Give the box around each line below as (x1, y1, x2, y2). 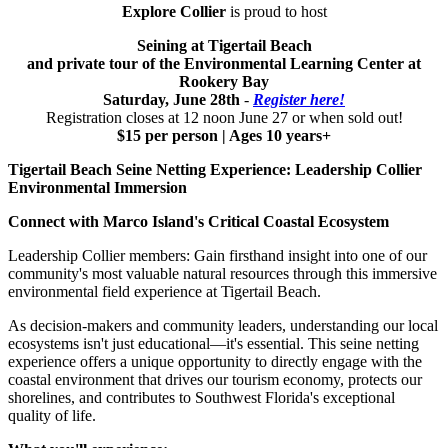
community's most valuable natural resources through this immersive (8, 265, 437, 283)
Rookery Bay (179, 73, 269, 91)
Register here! (253, 91, 345, 109)
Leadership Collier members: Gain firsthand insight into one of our (8, 247, 427, 265)
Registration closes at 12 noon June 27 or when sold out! (45, 109, 403, 127)
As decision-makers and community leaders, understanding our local (8, 317, 438, 335)
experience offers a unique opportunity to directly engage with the (8, 353, 422, 371)
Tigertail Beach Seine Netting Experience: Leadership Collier (8, 161, 422, 179)
